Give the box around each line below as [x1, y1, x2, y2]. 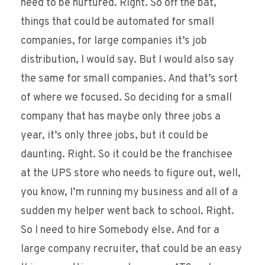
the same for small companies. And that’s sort [21, 72, 238, 86]
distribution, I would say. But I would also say [21, 53, 234, 67]
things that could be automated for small [21, 15, 214, 30]
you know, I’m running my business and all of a [21, 186, 238, 200]
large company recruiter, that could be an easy [21, 243, 242, 257]
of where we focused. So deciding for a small [21, 91, 232, 105]
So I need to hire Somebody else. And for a [21, 224, 219, 238]
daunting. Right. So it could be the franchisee [21, 148, 232, 162]
